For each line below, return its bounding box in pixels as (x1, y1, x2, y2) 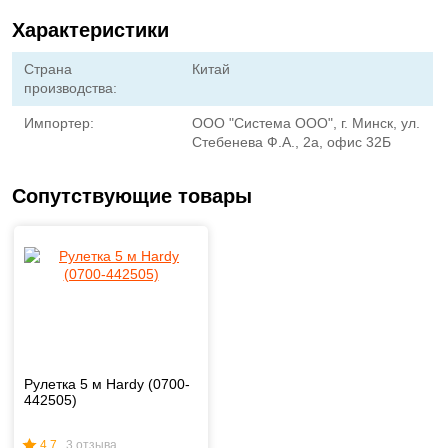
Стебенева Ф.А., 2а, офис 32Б (192, 134, 392, 150)
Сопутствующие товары (12, 185, 252, 207)
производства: (24, 80, 117, 96)
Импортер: (24, 115, 94, 131)
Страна (24, 61, 72, 77)
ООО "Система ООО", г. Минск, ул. (192, 115, 421, 131)
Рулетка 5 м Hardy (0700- (24, 376, 190, 392)
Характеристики (12, 19, 169, 41)
